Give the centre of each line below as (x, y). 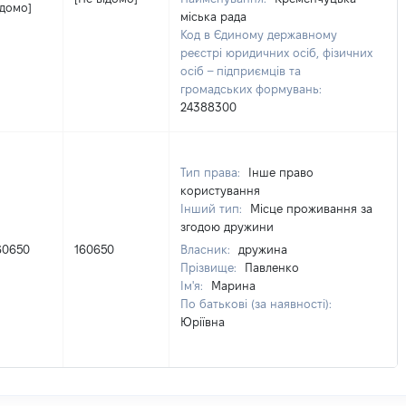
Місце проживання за (311, 208)
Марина (233, 285)
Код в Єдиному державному (259, 34)
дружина (263, 249)
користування (220, 190)
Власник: (207, 249)
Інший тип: (213, 208)
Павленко (272, 267)
